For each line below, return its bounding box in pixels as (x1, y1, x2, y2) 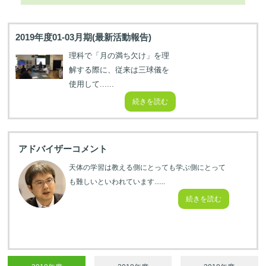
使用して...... (69, 80, 115, 88)
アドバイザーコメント (18, 144, 108, 154)
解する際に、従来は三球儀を (69, 65, 170, 74)
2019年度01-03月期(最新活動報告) (15, 32, 152, 42)
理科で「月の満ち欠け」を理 (69, 51, 170, 60)
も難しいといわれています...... (69, 178, 166, 186)
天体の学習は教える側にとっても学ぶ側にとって (69, 163, 226, 172)
